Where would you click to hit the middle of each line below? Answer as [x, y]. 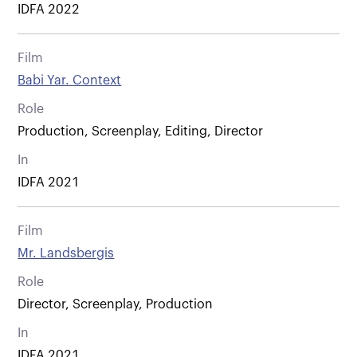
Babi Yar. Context [70, 80]
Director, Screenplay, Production [116, 304]
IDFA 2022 [49, 9]
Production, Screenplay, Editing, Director [141, 131]
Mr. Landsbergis [66, 253]
